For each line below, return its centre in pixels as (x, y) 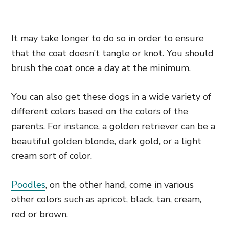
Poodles (28, 185)
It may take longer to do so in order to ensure (108, 38)
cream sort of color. (53, 156)
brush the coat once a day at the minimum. (102, 68)
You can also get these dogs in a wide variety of (111, 97)
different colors (43, 111)
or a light (181, 141)
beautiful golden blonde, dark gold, (86, 141)
